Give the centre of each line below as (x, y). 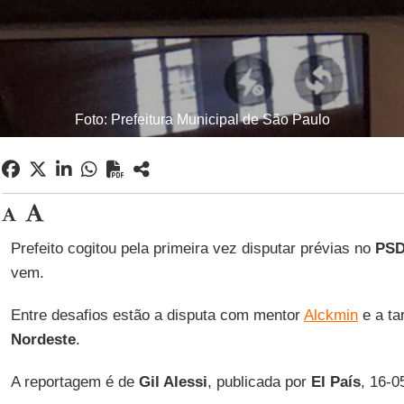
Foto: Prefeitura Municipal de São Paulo (202, 119)
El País (335, 382)
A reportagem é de (74, 382)
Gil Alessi (173, 382)
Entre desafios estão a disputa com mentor (157, 315)
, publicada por (259, 382)
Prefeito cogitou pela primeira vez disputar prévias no (193, 248)
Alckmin (331, 315)
